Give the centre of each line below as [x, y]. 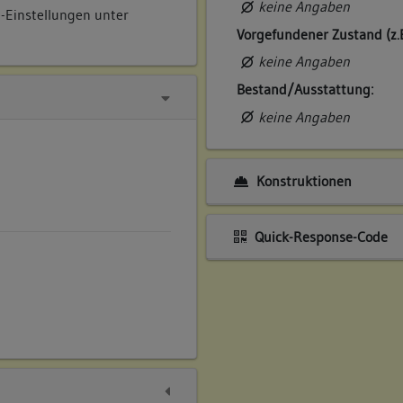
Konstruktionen [302, 181]
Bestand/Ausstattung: [305, 90]
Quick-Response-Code [319, 236]
